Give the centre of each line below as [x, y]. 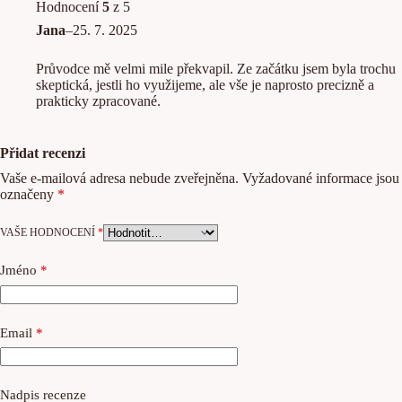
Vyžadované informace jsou [321, 179]
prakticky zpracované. [98, 101]
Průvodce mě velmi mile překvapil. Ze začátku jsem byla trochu [216, 69]
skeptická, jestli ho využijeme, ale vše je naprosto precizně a [205, 85]
